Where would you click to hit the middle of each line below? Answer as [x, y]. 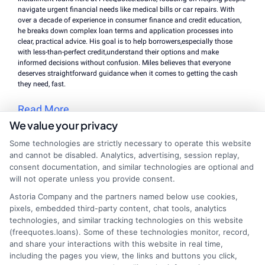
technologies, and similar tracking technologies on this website [126, 220]
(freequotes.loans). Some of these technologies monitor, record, [130, 232]
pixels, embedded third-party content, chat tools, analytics [118, 208]
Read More [43, 109]
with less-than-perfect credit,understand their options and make [118, 52]
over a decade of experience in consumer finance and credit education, [130, 20]
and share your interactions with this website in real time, [116, 244]
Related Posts [57, 162]
